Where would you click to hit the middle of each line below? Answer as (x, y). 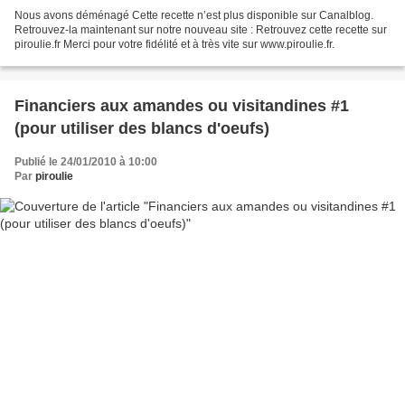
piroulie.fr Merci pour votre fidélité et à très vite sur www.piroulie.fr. (174, 44)
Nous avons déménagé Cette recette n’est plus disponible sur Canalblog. (194, 15)
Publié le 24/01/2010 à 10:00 (86, 161)
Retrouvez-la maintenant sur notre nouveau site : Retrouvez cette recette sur (201, 29)
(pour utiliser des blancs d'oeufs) (142, 128)
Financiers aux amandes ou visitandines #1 (182, 105)
